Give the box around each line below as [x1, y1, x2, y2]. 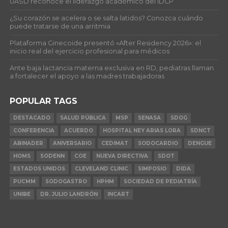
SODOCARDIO [137, 139, 178, 147]
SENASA [137, 114, 161, 121]
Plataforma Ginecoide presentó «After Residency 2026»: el [9, 39, 201, 47]
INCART [107, 190, 129, 197]
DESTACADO [13, 114, 50, 121]
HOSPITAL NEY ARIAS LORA [102, 127, 181, 134]
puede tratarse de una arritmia [9, 22, 110, 30]
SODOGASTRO [45, 178, 87, 185]
